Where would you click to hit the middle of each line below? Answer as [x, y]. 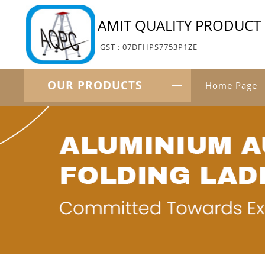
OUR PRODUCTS [95, 85]
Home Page [231, 85]
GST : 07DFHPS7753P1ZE [148, 46]
